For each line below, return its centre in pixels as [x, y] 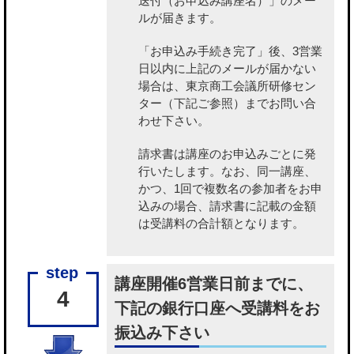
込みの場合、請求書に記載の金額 [227, 206]
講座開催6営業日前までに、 [214, 284]
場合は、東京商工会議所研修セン [227, 86]
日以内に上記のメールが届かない [227, 69]
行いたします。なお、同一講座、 [227, 171]
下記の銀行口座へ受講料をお [217, 309]
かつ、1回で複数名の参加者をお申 [230, 189]
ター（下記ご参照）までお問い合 [227, 104]
